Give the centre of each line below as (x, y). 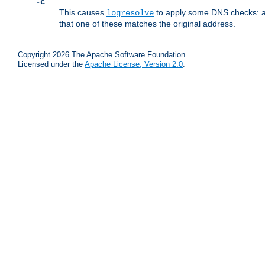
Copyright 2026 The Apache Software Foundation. (103, 55)
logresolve (130, 13)
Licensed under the (51, 64)
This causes (83, 13)
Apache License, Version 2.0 (134, 64)
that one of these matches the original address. (147, 24)
